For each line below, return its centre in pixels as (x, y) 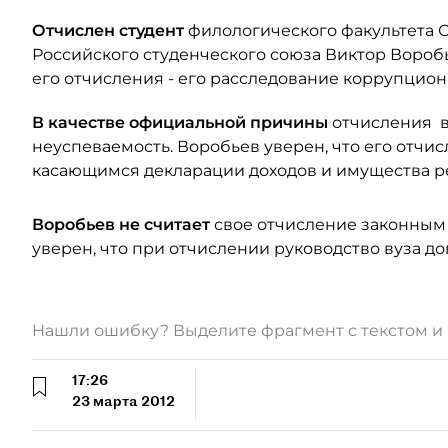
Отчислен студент (108, 30)
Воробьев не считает (121, 224)
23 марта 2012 (123, 401)
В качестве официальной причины (180, 122)
